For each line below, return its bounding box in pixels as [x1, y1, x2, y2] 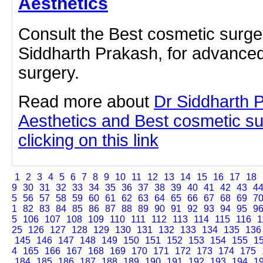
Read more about [18, 92, 154, 112]
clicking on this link [18, 131, 159, 150]
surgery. [18, 63, 79, 83]
